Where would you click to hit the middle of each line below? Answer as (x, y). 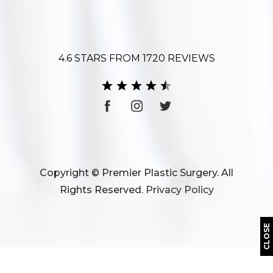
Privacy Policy (179, 190)
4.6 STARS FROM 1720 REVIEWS (136, 58)
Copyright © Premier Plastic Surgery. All (136, 173)
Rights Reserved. (102, 190)
